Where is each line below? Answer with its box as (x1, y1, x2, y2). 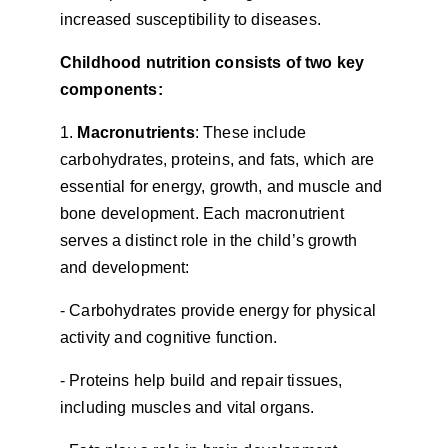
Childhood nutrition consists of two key (60, 54, 369, 71)
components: (60, 81, 163, 98)
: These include (194, 124, 311, 141)
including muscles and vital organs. (60, 399, 315, 416)
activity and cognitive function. (60, 329, 278, 346)
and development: (60, 259, 190, 276)
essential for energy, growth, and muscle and (60, 178, 387, 195)
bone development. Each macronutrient (60, 205, 348, 222)
